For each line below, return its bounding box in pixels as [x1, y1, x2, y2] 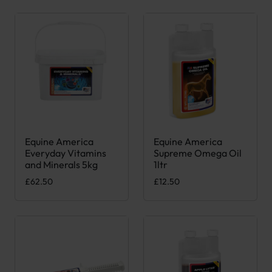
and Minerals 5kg [25, 158, 98, 171]
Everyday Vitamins [25, 147, 106, 160]
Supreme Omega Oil [154, 147, 242, 160]
